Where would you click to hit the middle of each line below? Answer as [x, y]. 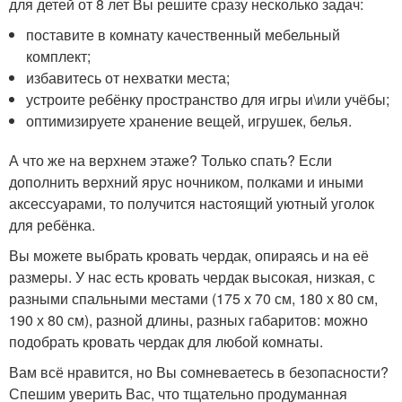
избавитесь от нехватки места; [128, 78]
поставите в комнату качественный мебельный [184, 35]
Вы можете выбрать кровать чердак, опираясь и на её [189, 256]
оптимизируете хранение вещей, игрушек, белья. [189, 121]
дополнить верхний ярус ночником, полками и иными [186, 182]
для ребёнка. [52, 225]
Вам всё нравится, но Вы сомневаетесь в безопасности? [199, 372]
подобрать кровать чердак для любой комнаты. [166, 342]
